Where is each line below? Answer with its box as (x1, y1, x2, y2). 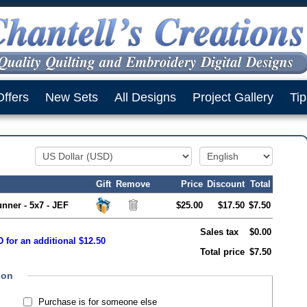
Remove (116, 179, 150, 189)
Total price (200, 247, 245, 257)
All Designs (114, 90, 176, 104)
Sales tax (200, 227, 238, 237)
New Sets (45, 90, 98, 104)
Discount (207, 179, 245, 189)
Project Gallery (193, 90, 273, 104)
